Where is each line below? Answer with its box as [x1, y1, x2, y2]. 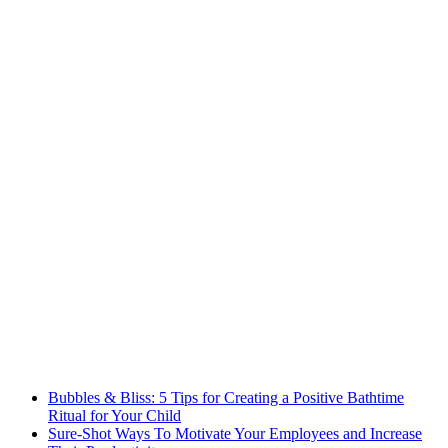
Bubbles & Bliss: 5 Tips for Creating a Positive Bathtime [48, 388, 404, 406]
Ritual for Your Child [48, 406, 181, 424]
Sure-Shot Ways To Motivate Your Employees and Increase [48, 424, 422, 442]
